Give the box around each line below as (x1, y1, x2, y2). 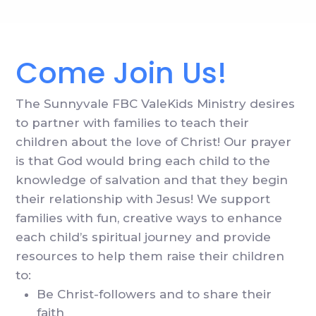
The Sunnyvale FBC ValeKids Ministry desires (16, 97, 296, 111)
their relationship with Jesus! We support (16, 192, 271, 207)
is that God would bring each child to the (16, 154, 271, 169)
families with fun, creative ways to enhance (16, 211, 283, 226)
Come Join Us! (16, 53, 228, 94)
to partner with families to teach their (16, 116, 250, 130)
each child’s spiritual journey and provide (16, 230, 272, 245)
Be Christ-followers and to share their (37, 287, 272, 302)
